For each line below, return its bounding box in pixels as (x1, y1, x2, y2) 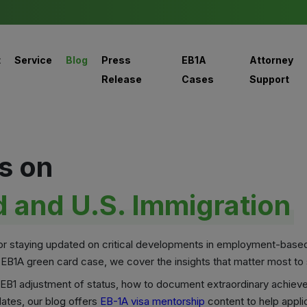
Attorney (249, 54, 293, 66)
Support (249, 73, 289, 85)
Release (101, 73, 142, 85)
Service (14, 54, 52, 66)
